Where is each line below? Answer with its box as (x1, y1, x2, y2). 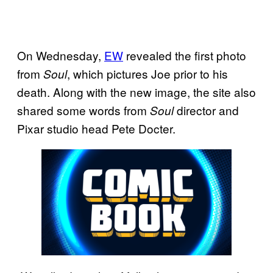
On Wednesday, (17, 46, 104, 63)
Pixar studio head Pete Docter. (17, 119, 175, 136)
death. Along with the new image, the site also (17, 83, 256, 100)
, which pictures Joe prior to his (67, 65, 228, 82)
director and (174, 101, 239, 118)
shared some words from (17, 101, 150, 118)
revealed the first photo (123, 46, 246, 63)
